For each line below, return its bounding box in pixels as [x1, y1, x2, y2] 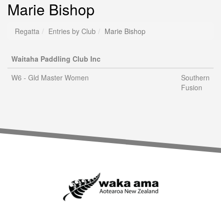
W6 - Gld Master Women [11, 73, 89, 82]
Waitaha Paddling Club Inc [11, 54, 101, 64]
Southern [181, 73, 210, 82]
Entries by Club [48, 26, 96, 36]
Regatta [15, 26, 39, 36]
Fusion [181, 82, 202, 92]
